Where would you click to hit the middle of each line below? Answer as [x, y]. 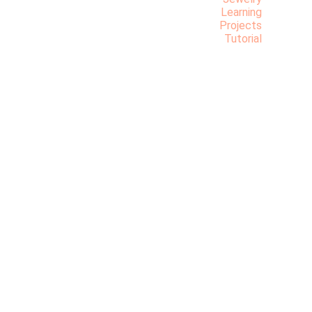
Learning [241, 12]
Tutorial [243, 38]
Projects [241, 25]
